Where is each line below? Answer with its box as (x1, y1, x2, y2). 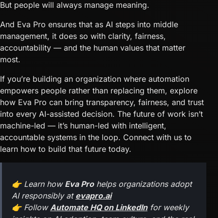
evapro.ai (75, 191, 111, 201)
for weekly (147, 202, 189, 213)
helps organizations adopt (94, 179, 192, 189)
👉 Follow (12, 202, 50, 213)
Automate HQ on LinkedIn (50, 202, 147, 213)
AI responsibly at (12, 191, 75, 201)
